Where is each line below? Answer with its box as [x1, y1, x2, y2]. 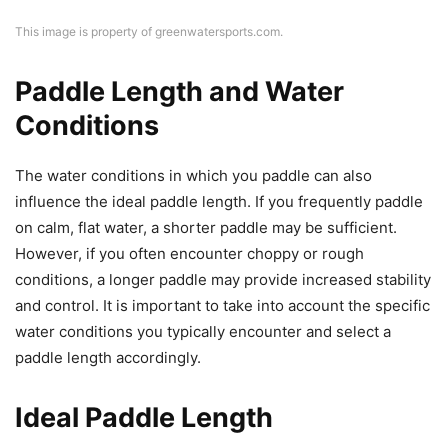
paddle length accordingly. [15, 347, 201, 367]
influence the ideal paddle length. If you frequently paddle [15, 191, 423, 211]
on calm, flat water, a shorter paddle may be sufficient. [15, 217, 397, 237]
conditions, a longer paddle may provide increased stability [15, 269, 431, 289]
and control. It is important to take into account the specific [15, 295, 430, 315]
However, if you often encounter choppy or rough [15, 243, 364, 263]
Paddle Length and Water [15, 74, 344, 108]
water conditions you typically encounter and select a [15, 321, 391, 341]
